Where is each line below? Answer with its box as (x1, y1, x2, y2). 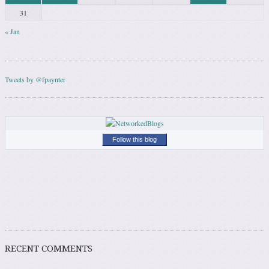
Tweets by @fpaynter (5, 74, 65, 85)
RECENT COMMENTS (5, 243, 92, 255)
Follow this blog (112, 136, 157, 144)
